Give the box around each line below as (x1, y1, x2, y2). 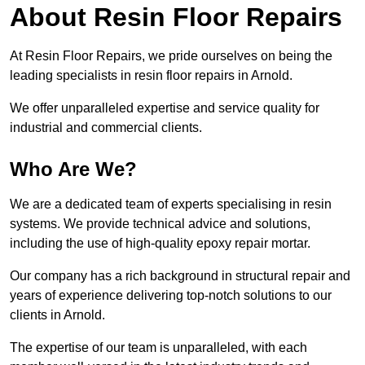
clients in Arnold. (10, 308, 108, 323)
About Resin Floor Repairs (10, 2, 342, 33)
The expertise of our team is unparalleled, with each (10, 341, 307, 355)
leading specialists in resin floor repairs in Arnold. (10, 68, 292, 83)
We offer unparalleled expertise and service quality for (10, 101, 319, 116)
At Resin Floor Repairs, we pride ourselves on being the (10, 49, 332, 64)
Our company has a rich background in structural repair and (10, 269, 350, 284)
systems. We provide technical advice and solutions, (10, 217, 310, 231)
